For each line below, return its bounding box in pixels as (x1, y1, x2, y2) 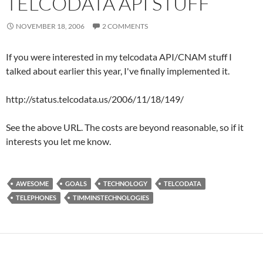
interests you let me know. (6, 135, 111, 147)
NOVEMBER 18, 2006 (16, 21, 85, 31)
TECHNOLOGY (103, 179, 147, 187)
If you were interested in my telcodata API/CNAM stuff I (6, 50, 232, 62)
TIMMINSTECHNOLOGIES (73, 193, 149, 201)
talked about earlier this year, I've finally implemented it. (6, 65, 230, 76)
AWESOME (16, 179, 49, 187)
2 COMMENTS (102, 21, 148, 31)
